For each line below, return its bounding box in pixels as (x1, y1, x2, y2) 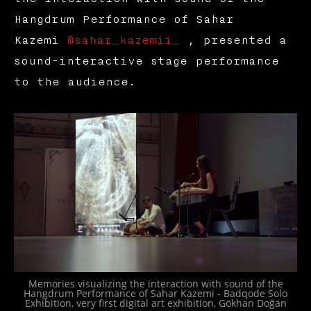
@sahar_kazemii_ (66, 33, 180, 47)
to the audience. (13, 75, 135, 88)
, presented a (179, 33, 287, 47)
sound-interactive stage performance (13, 54, 279, 67)
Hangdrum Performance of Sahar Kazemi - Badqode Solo (24, 287, 287, 301)
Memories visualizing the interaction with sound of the (28, 277, 283, 291)
